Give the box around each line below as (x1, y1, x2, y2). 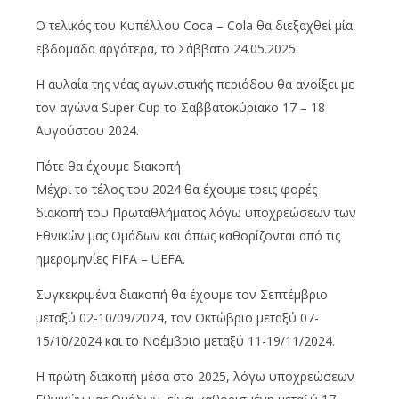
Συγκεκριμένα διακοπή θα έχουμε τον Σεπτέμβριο (36, 285, 328, 303)
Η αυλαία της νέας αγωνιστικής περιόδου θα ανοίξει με (36, 75, 354, 93)
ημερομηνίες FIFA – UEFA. (36, 249, 185, 267)
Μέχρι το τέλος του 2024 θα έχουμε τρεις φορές (36, 180, 317, 198)
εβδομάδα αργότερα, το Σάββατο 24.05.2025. (36, 39, 298, 57)
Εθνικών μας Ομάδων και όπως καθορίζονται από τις (36, 226, 340, 244)
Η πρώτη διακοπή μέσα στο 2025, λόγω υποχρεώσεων (36, 367, 354, 385)
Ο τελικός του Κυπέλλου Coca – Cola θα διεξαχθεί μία (36, 16, 353, 34)
